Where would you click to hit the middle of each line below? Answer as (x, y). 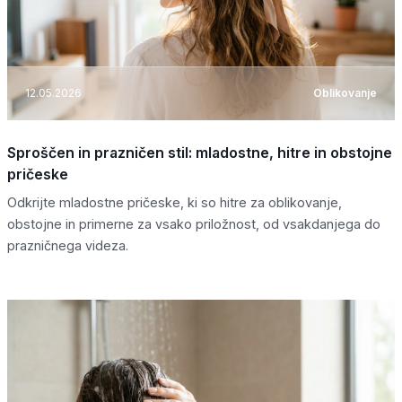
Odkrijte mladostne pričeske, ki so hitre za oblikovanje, (175, 202)
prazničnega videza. (68, 245)
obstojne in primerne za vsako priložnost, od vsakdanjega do (194, 223)
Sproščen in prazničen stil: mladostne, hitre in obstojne (200, 152)
